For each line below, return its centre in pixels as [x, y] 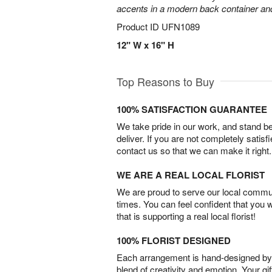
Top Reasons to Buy [165, 81]
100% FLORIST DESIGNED [174, 240]
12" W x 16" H [145, 45]
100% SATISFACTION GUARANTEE [192, 109]
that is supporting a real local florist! [186, 216]
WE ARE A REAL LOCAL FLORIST [191, 175]
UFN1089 [181, 26]
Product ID [139, 26]
